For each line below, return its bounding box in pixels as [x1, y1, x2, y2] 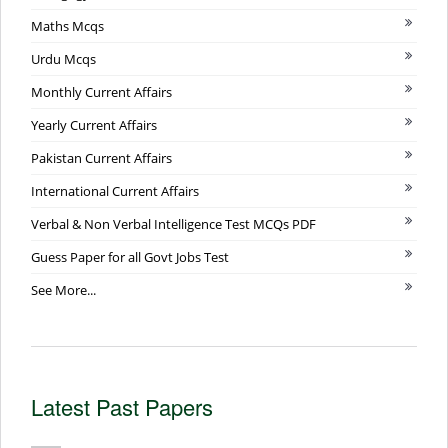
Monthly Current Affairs [31, 83, 172, 102]
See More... [31, 281, 96, 300]
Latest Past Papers [31, 391, 213, 423]
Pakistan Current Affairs [31, 149, 172, 168]
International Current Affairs [31, 182, 199, 201]
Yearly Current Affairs [31, 116, 157, 135]
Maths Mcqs [31, 17, 104, 36]
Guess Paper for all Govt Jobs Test [31, 248, 229, 267]
